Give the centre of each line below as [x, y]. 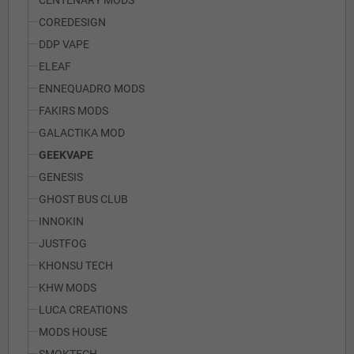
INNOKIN [61, 222]
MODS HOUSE [73, 332]
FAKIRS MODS [73, 111]
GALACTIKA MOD [82, 133]
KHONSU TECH [76, 266]
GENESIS [61, 177]
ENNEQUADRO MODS [92, 89]
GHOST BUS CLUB [83, 200]
